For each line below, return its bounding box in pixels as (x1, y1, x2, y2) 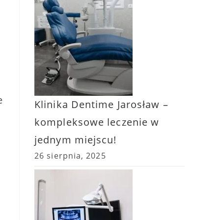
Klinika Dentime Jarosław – (34, 98, 168, 111)
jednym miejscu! (34, 133, 117, 146)
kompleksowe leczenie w (34, 115, 160, 129)
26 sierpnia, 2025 (34, 150, 106, 161)
